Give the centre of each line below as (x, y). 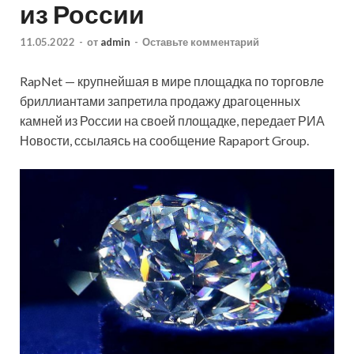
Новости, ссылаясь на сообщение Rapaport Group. (164, 141)
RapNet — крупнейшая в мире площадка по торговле (172, 81)
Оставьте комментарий (201, 42)
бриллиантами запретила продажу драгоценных (160, 101)
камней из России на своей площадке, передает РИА (172, 121)
